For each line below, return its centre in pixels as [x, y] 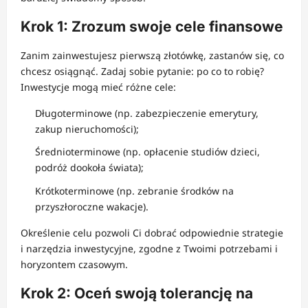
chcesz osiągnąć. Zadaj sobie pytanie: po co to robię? [142, 71]
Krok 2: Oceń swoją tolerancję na [137, 293]
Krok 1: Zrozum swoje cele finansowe [152, 26]
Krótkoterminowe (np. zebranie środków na [134, 190]
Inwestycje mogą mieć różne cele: [98, 87]
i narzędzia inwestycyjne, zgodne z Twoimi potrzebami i [149, 248]
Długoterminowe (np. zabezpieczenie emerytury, [147, 113]
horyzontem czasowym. [74, 264]
